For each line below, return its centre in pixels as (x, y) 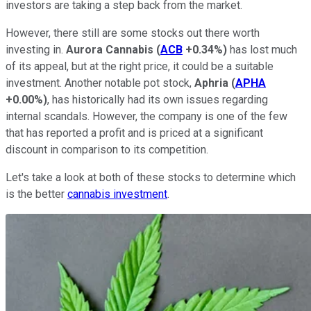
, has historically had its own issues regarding (158, 99)
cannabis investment (117, 194)
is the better (36, 194)
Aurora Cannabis (111, 49)
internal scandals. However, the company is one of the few (146, 116)
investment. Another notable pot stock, (100, 83)
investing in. (36, 49)
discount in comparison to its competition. (107, 149)
